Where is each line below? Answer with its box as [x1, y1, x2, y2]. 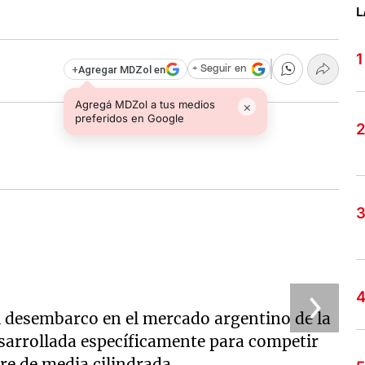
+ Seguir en [191, 64, 246, 75]
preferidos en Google [75, 111, 185, 125]
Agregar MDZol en [77, 63, 165, 76]
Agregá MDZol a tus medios [75, 97, 216, 111]
